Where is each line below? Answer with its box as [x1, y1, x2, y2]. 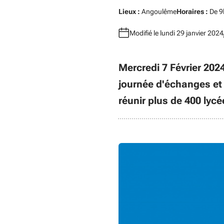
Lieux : [118, 7, 140, 15]
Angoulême [140, 7, 176, 15]
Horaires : [176, 7, 208, 15]
